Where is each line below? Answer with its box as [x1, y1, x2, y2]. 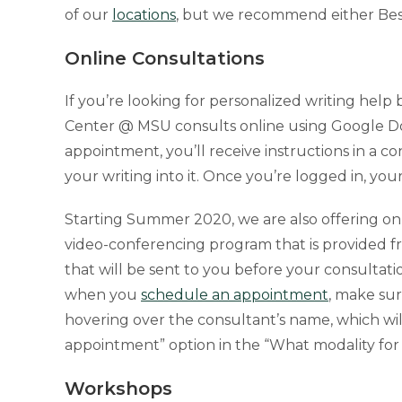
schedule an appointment [141, 286, 328, 303]
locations [112, 6, 176, 23]
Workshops [65, 378, 172, 399]
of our [65, 6, 112, 23]
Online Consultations [65, 48, 265, 69]
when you [65, 286, 141, 303]
